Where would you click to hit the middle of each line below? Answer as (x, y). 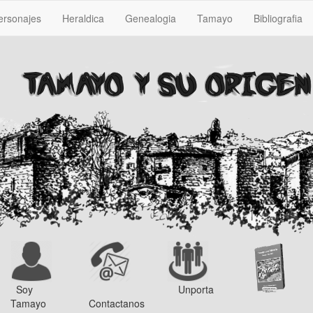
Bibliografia (278, 18)
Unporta (190, 289)
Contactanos (117, 303)
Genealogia (151, 18)
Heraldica (83, 18)
